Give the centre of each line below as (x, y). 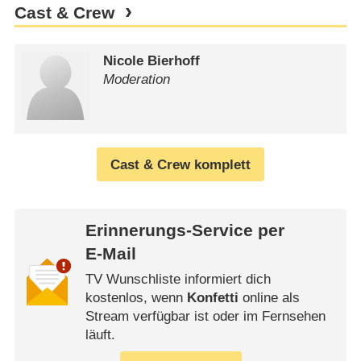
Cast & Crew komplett (180, 164)
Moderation (137, 79)
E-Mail (110, 254)
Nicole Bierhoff (152, 60)
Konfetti (212, 298)
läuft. (100, 335)
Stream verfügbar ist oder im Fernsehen (205, 317)
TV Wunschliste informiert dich (178, 280)
